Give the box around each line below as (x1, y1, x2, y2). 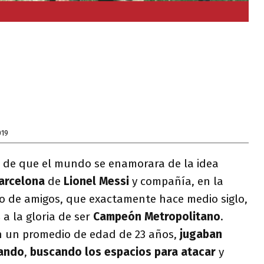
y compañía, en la (129, 174, 223, 188)
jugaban (180, 227, 222, 241)
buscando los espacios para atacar (30, 245, 216, 259)
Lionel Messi (64, 174, 129, 188)
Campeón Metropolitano (93, 210, 220, 223)
